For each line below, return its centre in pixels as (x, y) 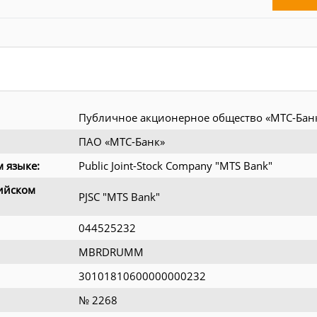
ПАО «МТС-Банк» (122, 141)
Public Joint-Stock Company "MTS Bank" (175, 165)
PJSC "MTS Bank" (119, 196)
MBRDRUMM (111, 252)
